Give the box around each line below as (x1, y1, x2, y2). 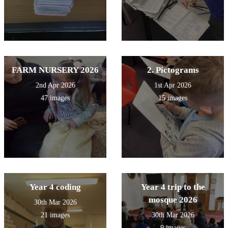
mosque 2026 (148, 195, 197, 205)
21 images (41, 211, 70, 219)
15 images (158, 94, 187, 102)
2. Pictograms (147, 65, 199, 75)
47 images (41, 94, 70, 102)
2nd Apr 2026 (35, 81, 75, 90)
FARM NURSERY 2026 (12, 65, 99, 75)
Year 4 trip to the (140, 182, 205, 192)
